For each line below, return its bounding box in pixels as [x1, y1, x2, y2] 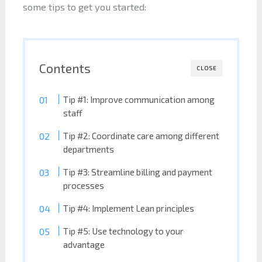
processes [63, 180, 105, 191]
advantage [63, 239, 105, 250]
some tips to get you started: [22, 1, 146, 13]
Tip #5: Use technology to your [63, 226, 184, 237]
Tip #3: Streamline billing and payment [63, 167, 213, 178]
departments [63, 144, 115, 155]
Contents [39, 60, 91, 76]
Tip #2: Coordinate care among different [63, 130, 220, 142]
